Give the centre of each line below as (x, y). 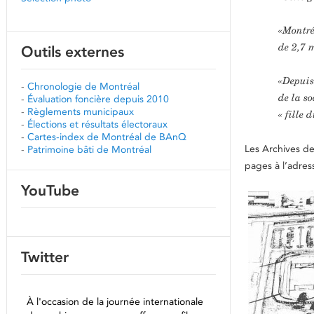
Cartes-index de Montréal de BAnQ (107, 137)
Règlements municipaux (81, 111)
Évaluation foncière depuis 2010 (98, 99)
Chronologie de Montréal (83, 86)
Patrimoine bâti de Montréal (89, 149)
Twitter (45, 257)
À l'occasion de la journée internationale (115, 301)
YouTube (50, 190)
